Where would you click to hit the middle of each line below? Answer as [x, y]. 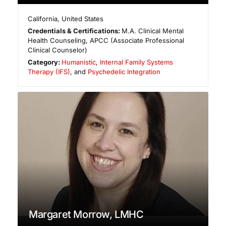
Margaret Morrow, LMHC [86, 214]
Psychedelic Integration [124, 71]
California [43, 18]
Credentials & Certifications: [75, 31]
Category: [45, 62]
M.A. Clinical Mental [153, 31]
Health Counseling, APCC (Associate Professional [106, 40]
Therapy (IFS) [49, 71]
